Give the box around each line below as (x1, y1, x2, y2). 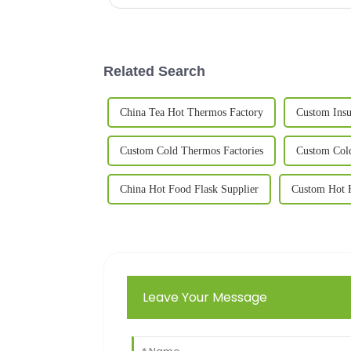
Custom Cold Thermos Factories (120, 144, 263, 157)
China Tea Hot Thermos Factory (120, 106, 263, 118)
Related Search (103, 63, 205, 79)
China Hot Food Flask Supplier (120, 183, 259, 195)
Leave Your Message (143, 288, 268, 306)
